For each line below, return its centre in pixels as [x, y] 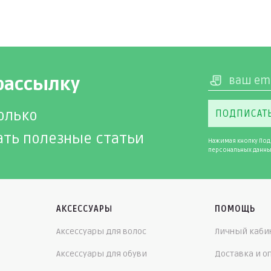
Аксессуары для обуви [101, 254]
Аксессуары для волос [101, 231]
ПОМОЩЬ [235, 209]
